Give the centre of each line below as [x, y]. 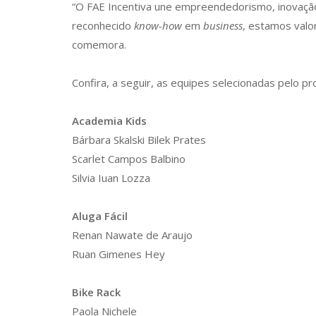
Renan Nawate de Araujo [132, 235]
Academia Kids [109, 121]
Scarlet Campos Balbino [129, 159]
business [223, 25]
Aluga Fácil [100, 216]
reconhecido [103, 25]
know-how [158, 25]
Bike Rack [96, 292]
